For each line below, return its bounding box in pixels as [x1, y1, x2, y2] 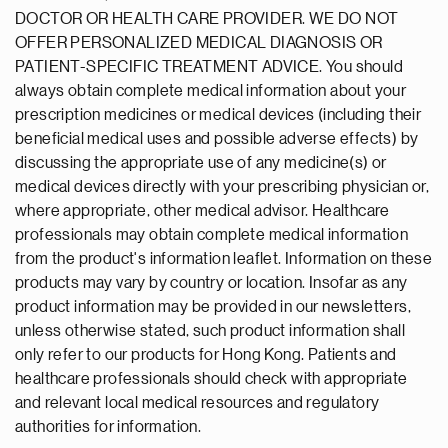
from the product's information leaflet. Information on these [15, 251, 432, 267]
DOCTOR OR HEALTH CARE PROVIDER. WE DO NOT [15, 11, 399, 27]
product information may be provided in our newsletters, [15, 299, 411, 315]
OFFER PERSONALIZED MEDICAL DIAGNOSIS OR [15, 35, 383, 51]
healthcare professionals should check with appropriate [15, 371, 408, 387]
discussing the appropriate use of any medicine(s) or [15, 155, 387, 171]
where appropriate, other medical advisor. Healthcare [15, 203, 390, 219]
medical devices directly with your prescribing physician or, [15, 179, 429, 195]
